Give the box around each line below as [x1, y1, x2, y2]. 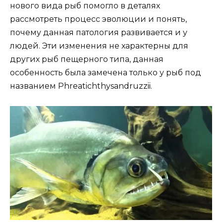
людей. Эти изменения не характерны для [10, 41, 188, 51]
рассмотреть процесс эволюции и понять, [10, 14, 187, 24]
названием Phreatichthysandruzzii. [10, 81, 152, 91]
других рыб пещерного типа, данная [10, 55, 164, 64]
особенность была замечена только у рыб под [10, 68, 201, 78]
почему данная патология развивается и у [10, 28, 187, 38]
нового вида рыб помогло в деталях [10, 1, 160, 11]
